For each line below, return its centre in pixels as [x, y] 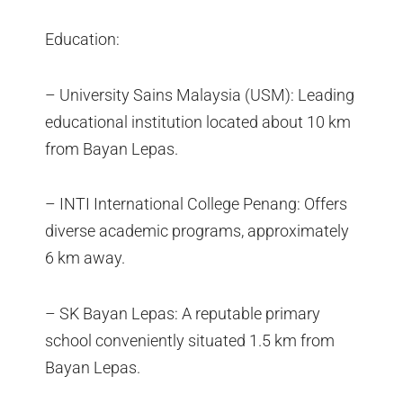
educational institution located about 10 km [198, 121]
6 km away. [85, 258]
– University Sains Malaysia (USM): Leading [200, 94]
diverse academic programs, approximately [197, 231]
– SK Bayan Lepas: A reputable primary [183, 313]
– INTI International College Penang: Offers [196, 204]
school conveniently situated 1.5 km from [190, 340]
